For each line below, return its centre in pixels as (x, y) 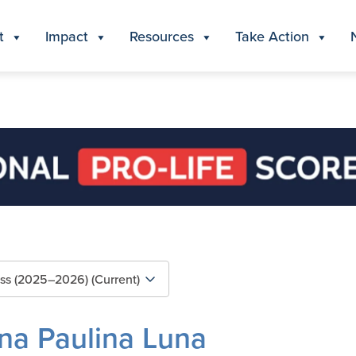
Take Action (272, 36)
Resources (162, 36)
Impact (67, 36)
